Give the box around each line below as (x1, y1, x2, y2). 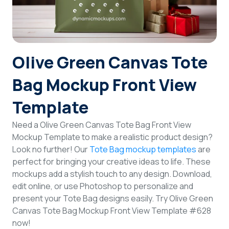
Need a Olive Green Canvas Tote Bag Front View (12, 119, 191, 130)
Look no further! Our (12, 144, 89, 155)
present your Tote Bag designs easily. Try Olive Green (12, 193, 213, 204)
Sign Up (101, 41, 128, 51)
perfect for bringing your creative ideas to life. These (12, 156, 211, 167)
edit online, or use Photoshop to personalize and (12, 180, 193, 192)
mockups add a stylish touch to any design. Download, (12, 168, 212, 179)
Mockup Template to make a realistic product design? (12, 131, 213, 143)
